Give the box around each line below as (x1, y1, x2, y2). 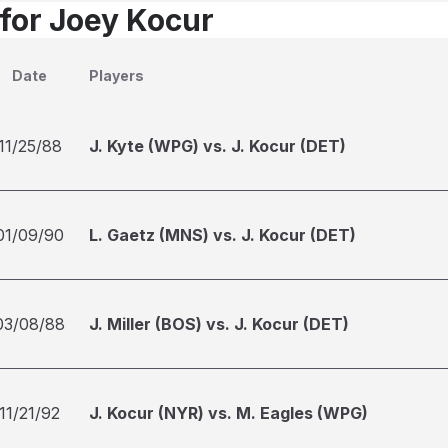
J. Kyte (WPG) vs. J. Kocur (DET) (89, 136, 346, 156)
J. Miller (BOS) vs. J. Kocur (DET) (89, 314, 349, 334)
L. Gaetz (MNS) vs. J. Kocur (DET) (89, 225, 356, 245)
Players (89, 67, 144, 84)
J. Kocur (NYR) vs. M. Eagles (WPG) (89, 403, 368, 423)
